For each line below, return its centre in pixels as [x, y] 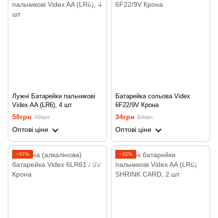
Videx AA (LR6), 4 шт [42, 105]
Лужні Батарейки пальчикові [54, 96]
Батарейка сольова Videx [153, 96]
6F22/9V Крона [137, 105]
